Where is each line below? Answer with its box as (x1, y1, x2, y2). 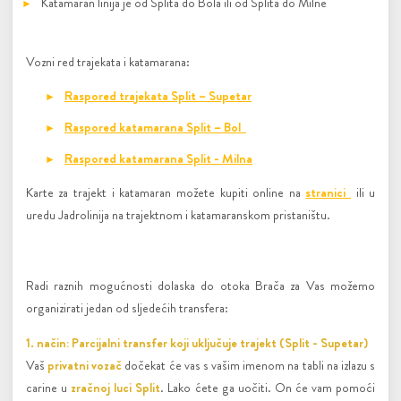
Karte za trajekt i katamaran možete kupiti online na (25, 183, 306, 201)
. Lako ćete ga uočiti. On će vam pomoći (160, 379, 376, 397)
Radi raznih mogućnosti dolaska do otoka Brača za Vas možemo (25, 276, 376, 294)
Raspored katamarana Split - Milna (64, 149, 252, 168)
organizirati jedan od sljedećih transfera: (25, 298, 228, 317)
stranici (305, 183, 351, 201)
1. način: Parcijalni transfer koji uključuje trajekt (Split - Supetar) (25, 334, 368, 352)
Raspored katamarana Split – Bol (64, 118, 246, 137)
